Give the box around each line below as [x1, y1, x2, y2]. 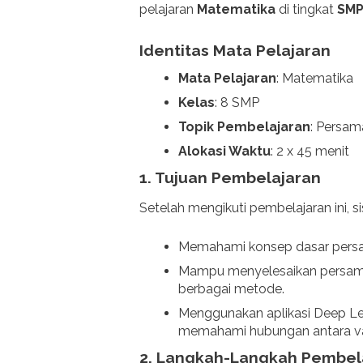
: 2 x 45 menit [271, 143, 349, 160]
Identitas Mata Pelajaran [139, 41, 331, 59]
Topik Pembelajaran [178, 119, 310, 135]
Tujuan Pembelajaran [155, 169, 321, 187]
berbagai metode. [178, 280, 284, 297]
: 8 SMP [215, 95, 259, 111]
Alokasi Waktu [178, 143, 271, 160]
